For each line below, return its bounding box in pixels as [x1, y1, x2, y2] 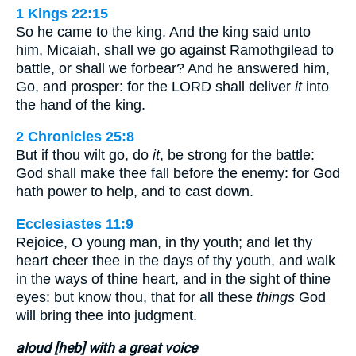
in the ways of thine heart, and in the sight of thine [16, 270, 331, 287]
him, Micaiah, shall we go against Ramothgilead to [16, 41, 334, 58]
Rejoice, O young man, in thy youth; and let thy [16, 234, 312, 250]
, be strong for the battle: [160, 147, 315, 164]
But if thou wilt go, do [16, 147, 153, 164]
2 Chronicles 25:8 [16, 129, 134, 145]
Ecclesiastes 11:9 [16, 215, 133, 232]
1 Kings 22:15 [16, 5, 108, 21]
